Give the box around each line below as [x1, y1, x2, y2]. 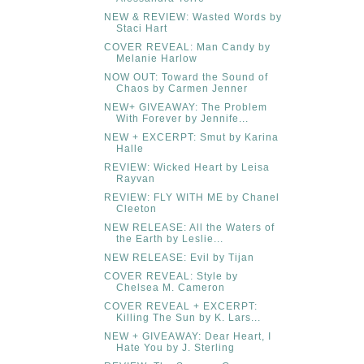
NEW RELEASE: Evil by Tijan [103, 251, 254, 263]
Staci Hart [115, 22, 167, 34]
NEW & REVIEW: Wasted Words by [103, 11, 282, 23]
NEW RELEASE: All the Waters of [103, 221, 275, 233]
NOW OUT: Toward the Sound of [103, 71, 268, 83]
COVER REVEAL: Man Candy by [103, 41, 271, 53]
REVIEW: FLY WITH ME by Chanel [103, 191, 279, 203]
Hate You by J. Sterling [115, 341, 235, 353]
